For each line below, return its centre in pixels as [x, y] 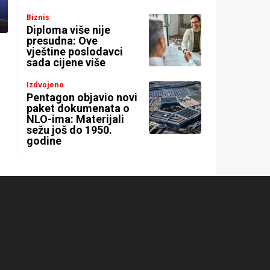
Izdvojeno [46, 85]
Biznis [38, 17]
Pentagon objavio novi [82, 98]
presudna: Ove [62, 41]
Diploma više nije [69, 30]
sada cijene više [66, 63]
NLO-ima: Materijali [76, 119]
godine [44, 141]
